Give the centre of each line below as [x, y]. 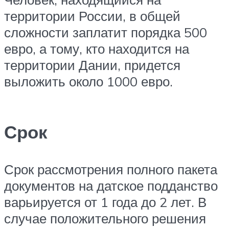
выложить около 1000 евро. [88, 82]
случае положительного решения [105, 219]
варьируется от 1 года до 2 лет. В [105, 202]
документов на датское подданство [111, 186]
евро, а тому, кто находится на [97, 49]
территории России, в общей [92, 16]
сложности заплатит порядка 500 [106, 32]
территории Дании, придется [92, 65]
